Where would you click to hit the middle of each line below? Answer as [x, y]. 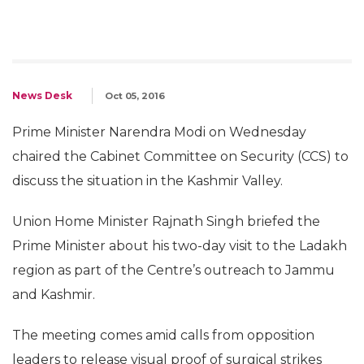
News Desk [42, 95]
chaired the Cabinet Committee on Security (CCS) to [180, 156]
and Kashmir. [54, 295]
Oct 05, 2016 [135, 96]
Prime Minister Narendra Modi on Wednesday [159, 132]
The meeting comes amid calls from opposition [163, 335]
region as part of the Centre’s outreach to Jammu [173, 270]
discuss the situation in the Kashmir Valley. [147, 181]
